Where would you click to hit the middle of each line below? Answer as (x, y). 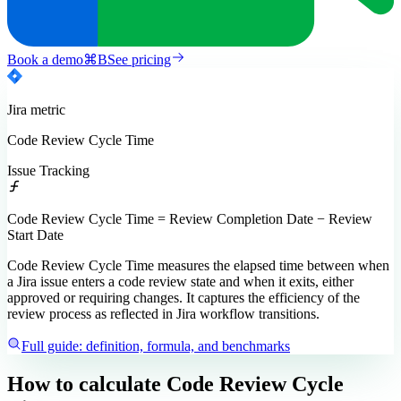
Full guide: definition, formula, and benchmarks (156, 346)
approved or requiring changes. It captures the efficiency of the (183, 298)
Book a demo (45, 60)
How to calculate (84, 384)
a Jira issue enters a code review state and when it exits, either (180, 282)
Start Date (35, 235)
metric (46, 110)
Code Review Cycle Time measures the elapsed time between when (198, 266)
